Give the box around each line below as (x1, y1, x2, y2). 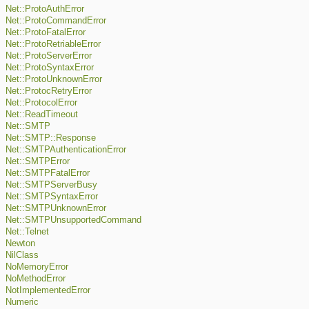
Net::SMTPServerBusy (6, 180, 97, 190)
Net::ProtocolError (6, 98, 77, 108)
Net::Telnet (6, 227, 49, 237)
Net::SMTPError (6, 157, 70, 167)
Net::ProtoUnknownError (6, 74, 102, 85)
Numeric (6, 297, 39, 308)
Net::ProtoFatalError (6, 28, 86, 38)
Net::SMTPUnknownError (6, 203, 106, 214)
